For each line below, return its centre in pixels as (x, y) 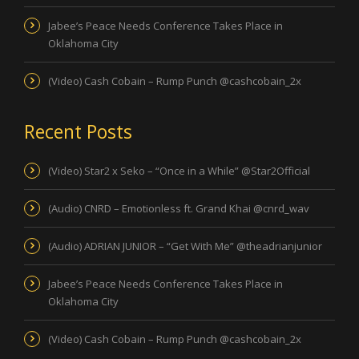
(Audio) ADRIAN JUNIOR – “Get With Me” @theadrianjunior (185, 246)
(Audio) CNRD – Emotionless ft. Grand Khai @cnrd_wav (179, 209)
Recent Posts (78, 132)
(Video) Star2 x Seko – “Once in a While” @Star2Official (179, 171)
